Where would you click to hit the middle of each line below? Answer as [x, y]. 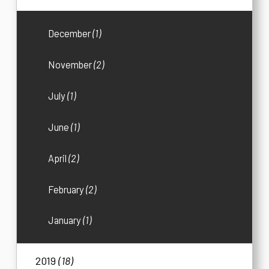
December [71, 34]
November [71, 65]
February [67, 189]
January [66, 220]
